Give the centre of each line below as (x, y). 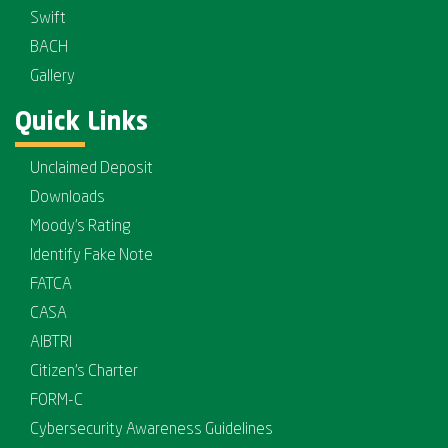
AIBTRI (51, 343)
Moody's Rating (80, 227)
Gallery (52, 77)
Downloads (67, 198)
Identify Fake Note (91, 256)
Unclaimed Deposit (91, 169)
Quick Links (81, 124)
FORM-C (56, 401)
